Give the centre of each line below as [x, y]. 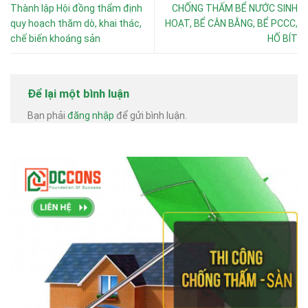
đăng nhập [91, 116]
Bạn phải [47, 116]
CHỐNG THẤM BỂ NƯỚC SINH [235, 9]
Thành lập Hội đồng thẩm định [76, 9]
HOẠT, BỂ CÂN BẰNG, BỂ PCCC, [231, 24]
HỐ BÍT [283, 39]
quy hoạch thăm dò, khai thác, [76, 24]
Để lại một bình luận [80, 94]
